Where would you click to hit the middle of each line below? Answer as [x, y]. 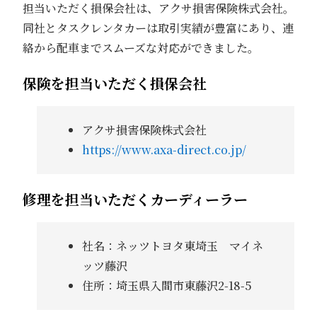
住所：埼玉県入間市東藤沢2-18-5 [167, 286]
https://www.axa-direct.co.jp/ [164, 150]
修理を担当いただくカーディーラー [135, 200]
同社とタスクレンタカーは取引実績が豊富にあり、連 [158, 28]
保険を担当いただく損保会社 [115, 83]
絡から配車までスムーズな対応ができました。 [141, 48]
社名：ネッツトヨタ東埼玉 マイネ [172, 246]
